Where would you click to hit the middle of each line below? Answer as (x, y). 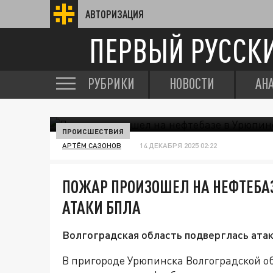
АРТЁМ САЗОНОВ (92, 145)
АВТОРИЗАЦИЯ (115, 14)
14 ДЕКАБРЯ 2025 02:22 (178, 145)
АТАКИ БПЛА (101, 207)
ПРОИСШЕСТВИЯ (93, 131)
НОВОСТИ (192, 83)
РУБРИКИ (111, 83)
